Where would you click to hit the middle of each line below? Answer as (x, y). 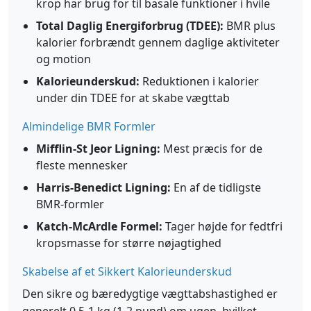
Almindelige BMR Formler (89, 126)
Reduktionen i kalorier (199, 81)
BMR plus (250, 26)
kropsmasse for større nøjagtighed (129, 243)
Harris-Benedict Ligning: (103, 187)
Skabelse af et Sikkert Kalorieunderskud (127, 271)
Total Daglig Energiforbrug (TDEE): (130, 26)
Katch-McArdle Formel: (99, 226)
